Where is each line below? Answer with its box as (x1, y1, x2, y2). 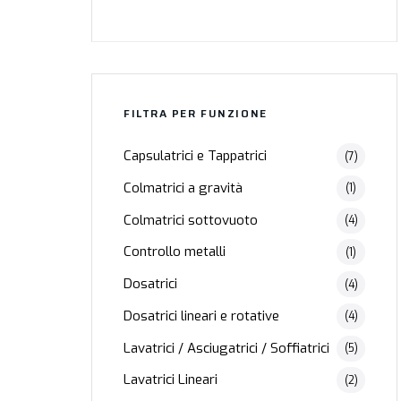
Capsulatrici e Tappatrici (124, 147, 267, 166)
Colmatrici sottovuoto (124, 210, 258, 229)
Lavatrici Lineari (124, 371, 218, 389)
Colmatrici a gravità (124, 178, 243, 197)
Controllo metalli (124, 243, 226, 261)
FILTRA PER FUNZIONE (124, 105, 268, 123)
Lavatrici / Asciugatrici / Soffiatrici (124, 338, 329, 357)
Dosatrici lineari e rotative (124, 306, 279, 325)
